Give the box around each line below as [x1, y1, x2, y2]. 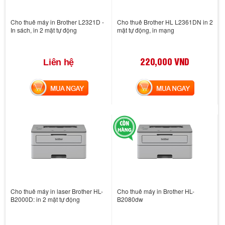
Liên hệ [43, 57, 74, 67]
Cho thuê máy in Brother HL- [117, 186, 194, 195]
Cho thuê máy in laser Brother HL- [11, 186, 103, 195]
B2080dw [117, 194, 143, 203]
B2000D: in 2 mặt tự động [11, 194, 80, 203]
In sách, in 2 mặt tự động [11, 25, 77, 34]
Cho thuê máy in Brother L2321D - [11, 17, 104, 26]
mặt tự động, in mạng [117, 25, 174, 34]
